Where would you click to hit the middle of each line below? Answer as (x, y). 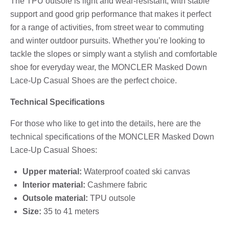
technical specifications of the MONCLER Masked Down (112, 136)
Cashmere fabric (116, 185)
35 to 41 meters (70, 211)
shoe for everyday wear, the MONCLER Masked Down (109, 67)
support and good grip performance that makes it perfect (111, 14)
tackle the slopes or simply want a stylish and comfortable (114, 54)
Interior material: (54, 185)
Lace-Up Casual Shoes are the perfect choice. (94, 80)
